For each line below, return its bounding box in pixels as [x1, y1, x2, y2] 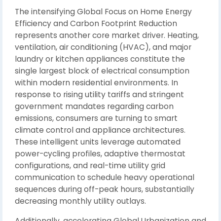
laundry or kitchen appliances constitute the [15, 54, 185, 64]
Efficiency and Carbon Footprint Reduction [15, 18, 177, 29]
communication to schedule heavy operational [15, 172, 194, 183]
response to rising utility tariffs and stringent [15, 89, 184, 100]
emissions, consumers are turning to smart [15, 113, 178, 123]
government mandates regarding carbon [15, 101, 174, 111]
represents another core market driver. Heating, [15, 30, 199, 40]
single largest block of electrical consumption [15, 66, 189, 76]
